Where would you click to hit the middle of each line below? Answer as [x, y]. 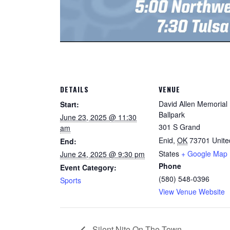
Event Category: [88, 167]
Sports [71, 180]
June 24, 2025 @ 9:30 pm [102, 154]
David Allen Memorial [193, 104]
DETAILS [74, 89]
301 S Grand [179, 127]
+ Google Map [204, 154]
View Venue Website [192, 191]
